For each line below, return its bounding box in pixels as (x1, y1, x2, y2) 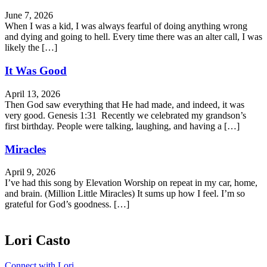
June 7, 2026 (5, 10, 53, 21)
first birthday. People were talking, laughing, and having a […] (5, 120, 240, 131)
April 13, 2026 (5, 88, 60, 99)
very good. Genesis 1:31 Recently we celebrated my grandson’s (5, 110, 246, 120)
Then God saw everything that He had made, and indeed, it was (5, 99, 244, 110)
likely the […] (5, 42, 57, 53)
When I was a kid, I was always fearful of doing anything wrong (5, 21, 247, 32)
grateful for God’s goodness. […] (5, 199, 129, 210)
